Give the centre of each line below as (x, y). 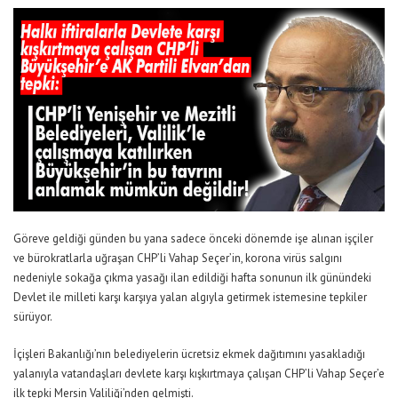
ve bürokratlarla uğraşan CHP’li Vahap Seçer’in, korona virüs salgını (178, 259)
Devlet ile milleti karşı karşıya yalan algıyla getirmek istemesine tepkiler (190, 298)
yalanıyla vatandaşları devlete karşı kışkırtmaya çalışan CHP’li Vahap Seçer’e (199, 374)
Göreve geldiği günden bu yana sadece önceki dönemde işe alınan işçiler (193, 239)
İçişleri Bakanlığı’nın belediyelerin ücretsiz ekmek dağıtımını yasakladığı (189, 354)
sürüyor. (33, 317)
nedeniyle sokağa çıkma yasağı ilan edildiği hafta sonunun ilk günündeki (192, 278)
